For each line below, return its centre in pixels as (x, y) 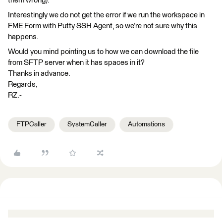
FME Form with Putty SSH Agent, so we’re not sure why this (103, 26)
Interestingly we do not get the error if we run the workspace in (106, 15)
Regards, (23, 84)
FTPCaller (31, 124)
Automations (146, 124)
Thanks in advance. (39, 74)
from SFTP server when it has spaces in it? (76, 63)
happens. (23, 37)
